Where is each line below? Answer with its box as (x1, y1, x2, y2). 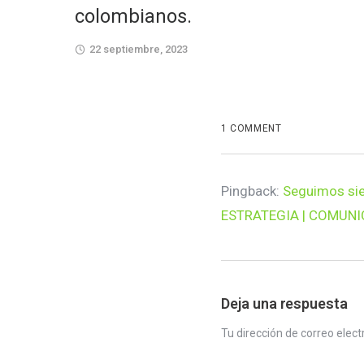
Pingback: (221, 182, 283, 199)
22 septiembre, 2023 (89, 42, 188, 55)
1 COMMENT (221, 122, 282, 134)
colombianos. (75, 4, 192, 28)
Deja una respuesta (221, 294, 349, 312)
